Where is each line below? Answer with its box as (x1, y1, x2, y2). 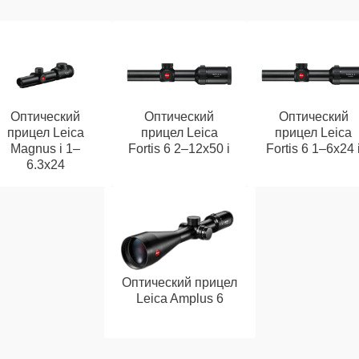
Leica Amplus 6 (135, 292, 224, 305)
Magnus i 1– (10, 142, 81, 155)
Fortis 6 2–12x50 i (128, 142, 231, 155)
